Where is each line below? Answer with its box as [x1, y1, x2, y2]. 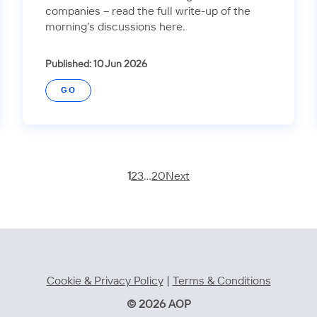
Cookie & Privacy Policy [46, 275, 163, 287]
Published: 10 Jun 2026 [45, 59, 147, 69]
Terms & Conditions [172, 275, 271, 287]
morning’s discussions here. [45, 21, 185, 33]
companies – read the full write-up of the [45, 6, 250, 17]
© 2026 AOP [126, 299, 191, 311]
